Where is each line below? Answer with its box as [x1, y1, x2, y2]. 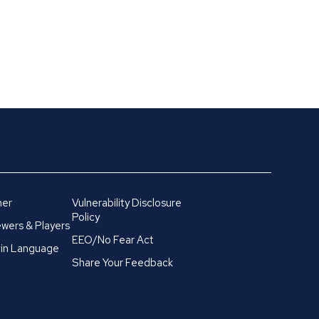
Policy [72, 209, 100, 224]
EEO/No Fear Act [72, 232, 155, 247]
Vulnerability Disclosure [72, 195, 182, 210]
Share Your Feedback [72, 255, 174, 270]
